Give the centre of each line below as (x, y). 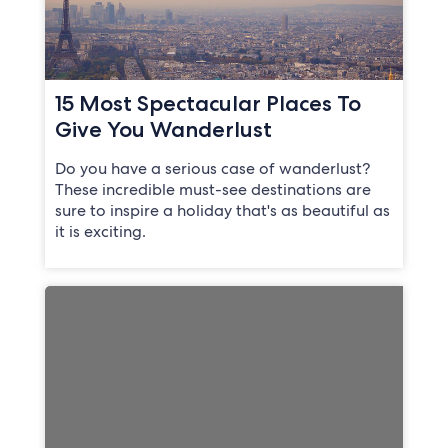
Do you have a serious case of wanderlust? (212, 169)
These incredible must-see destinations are (212, 190)
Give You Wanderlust (163, 129)
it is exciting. (100, 232)
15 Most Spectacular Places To (207, 103)
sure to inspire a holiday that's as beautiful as (222, 211)
